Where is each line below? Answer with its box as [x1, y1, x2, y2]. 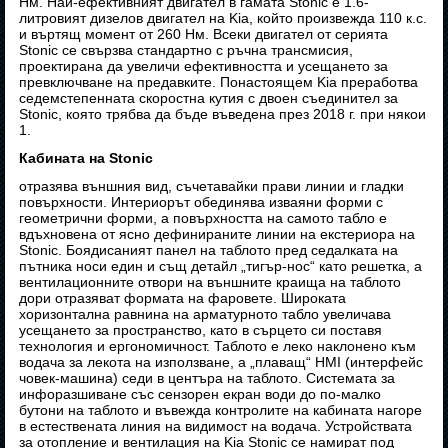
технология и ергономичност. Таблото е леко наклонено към [19, 338, 417, 355]
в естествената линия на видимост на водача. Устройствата [19, 418, 413, 435]
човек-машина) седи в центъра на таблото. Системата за [19, 370, 396, 387]
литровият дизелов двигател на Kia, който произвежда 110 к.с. [19, 10, 428, 27]
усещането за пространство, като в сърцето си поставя [19, 322, 383, 339]
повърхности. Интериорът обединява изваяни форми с [19, 194, 384, 211]
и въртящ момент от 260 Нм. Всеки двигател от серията [19, 26, 389, 43]
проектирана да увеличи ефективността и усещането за [19, 58, 389, 75]
